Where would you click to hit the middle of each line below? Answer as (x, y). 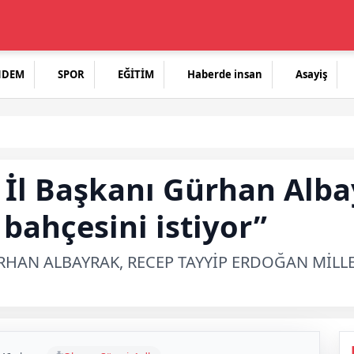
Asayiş (311, 74)
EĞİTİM (136, 74)
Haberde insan (225, 74)
